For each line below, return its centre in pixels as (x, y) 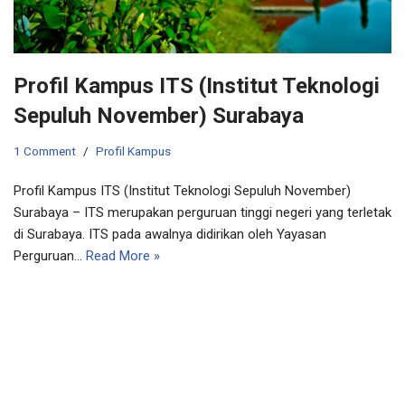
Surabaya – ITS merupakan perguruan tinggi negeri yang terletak (202, 212)
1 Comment (45, 151)
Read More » (123, 255)
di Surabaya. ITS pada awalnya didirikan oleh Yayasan (170, 234)
